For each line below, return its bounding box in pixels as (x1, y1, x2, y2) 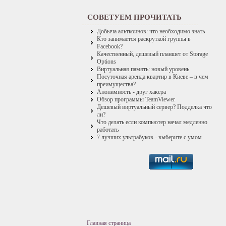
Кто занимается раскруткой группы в (97, 35, 191, 42)
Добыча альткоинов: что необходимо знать (97, 28, 205, 35)
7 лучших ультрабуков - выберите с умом (97, 134, 202, 141)
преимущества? (97, 81, 136, 88)
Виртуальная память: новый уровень (97, 66, 189, 73)
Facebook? (97, 43, 123, 50)
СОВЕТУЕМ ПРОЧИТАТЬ (87, 13, 182, 21)
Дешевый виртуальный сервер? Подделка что (97, 103, 212, 110)
